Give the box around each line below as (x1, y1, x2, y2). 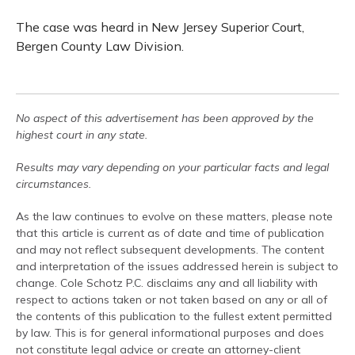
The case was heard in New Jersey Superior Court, (16, 19, 304, 35)
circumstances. (16, 177, 91, 191)
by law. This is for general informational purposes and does (16, 326, 324, 340)
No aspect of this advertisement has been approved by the (16, 111, 314, 125)
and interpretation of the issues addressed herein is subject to (16, 259, 338, 273)
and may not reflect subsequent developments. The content (16, 242, 324, 257)
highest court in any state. (16, 128, 147, 142)
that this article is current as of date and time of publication (16, 226, 324, 240)
